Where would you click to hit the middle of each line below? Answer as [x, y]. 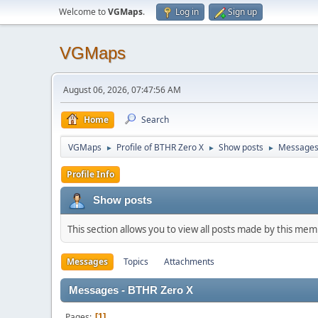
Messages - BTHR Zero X [131, 290]
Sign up [242, 12]
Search [155, 120]
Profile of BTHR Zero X [160, 147]
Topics [136, 262]
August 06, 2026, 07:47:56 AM [122, 90]
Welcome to [83, 12]
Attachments [189, 262]
